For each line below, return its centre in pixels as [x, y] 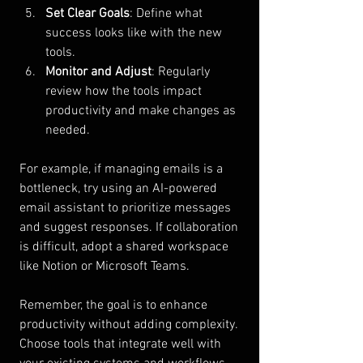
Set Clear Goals [88, 13]
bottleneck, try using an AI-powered [120, 188]
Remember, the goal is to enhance [115, 305]
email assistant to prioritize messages [127, 208]
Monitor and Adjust [98, 72]
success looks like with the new [135, 33]
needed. [68, 130]
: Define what [168, 13]
